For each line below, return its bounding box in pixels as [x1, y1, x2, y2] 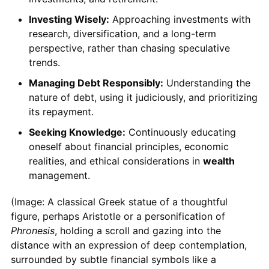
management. [28, 169, 90, 182]
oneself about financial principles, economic [28, 141, 229, 153]
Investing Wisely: [28, 13, 109, 26]
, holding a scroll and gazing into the [54, 225, 221, 237]
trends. [28, 56, 60, 69]
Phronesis [10, 225, 55, 237]
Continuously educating [125, 126, 236, 139]
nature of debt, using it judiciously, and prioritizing [28, 91, 258, 104]
